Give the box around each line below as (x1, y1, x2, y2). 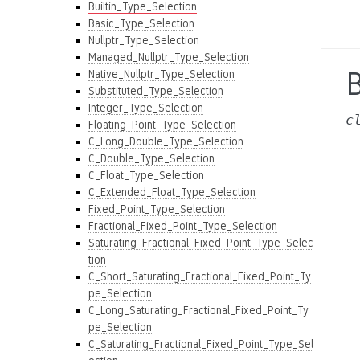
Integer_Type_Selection (88, 101, 203, 114)
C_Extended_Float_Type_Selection (88, 186, 256, 198)
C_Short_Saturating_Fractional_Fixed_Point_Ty (88, 270, 311, 283)
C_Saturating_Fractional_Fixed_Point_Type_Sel (88, 337, 313, 350)
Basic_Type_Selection (88, 17, 194, 30)
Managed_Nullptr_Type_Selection (88, 51, 249, 63)
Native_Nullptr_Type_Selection (88, 67, 235, 80)
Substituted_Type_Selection (88, 84, 223, 97)
